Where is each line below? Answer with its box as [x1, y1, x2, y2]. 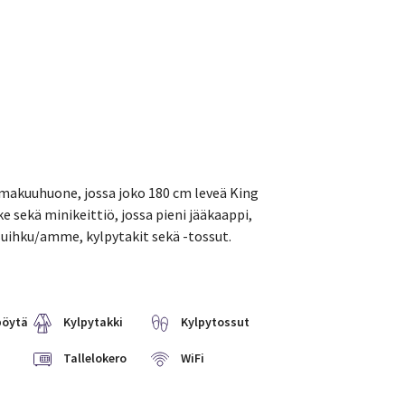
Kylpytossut [181, 314, 250, 330]
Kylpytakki [63, 314, 123, 330]
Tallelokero [63, 350, 127, 366]
